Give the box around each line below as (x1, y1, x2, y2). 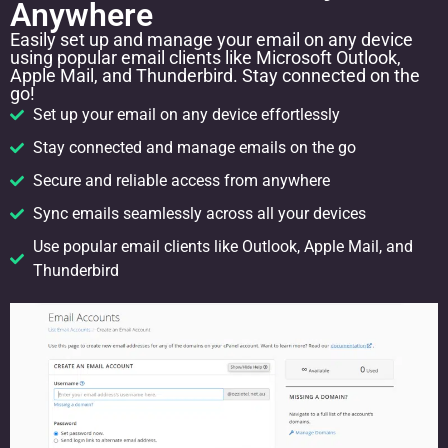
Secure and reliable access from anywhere (32, 170, 330, 190)
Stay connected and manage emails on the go (32, 137, 356, 157)
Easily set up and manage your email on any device (10, 28, 413, 50)
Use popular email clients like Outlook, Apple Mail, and (32, 236, 413, 256)
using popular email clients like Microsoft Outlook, (10, 46, 401, 68)
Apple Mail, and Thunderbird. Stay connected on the (10, 64, 420, 86)
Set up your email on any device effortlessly (32, 104, 340, 124)
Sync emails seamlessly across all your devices (32, 203, 366, 223)
